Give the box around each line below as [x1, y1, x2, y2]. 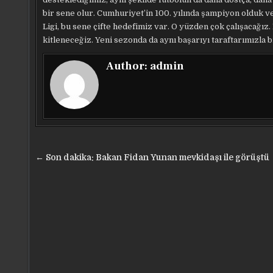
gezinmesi [35, 165, 112, 187]
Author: [106, 59, 150, 73]
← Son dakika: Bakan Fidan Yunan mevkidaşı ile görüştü [35, 153, 269, 162]
